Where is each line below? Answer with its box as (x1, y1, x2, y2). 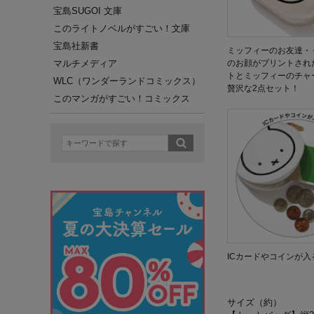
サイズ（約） (227, 297, 282, 308)
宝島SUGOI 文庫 (53, 6, 122, 16)
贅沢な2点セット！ (227, 83, 299, 93)
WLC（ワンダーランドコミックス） (53, 76, 200, 86)
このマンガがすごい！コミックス (53, 93, 190, 104)
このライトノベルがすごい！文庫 (53, 23, 190, 34)
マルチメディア (53, 58, 117, 69)
